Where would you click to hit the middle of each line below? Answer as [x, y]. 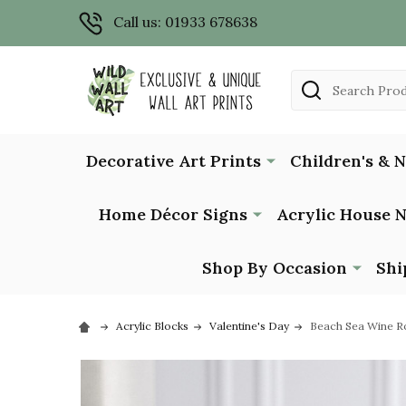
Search [315, 80]
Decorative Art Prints [173, 160]
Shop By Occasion [275, 267]
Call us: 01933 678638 [185, 22]
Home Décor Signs [173, 214]
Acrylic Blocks [152, 325]
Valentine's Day [249, 325]
